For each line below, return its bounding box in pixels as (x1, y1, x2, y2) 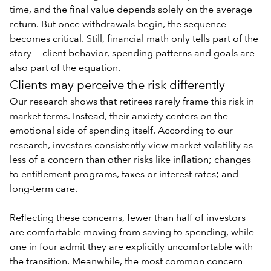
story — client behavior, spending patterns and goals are (10, 48, 255, 59)
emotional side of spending (10, 126, 130, 136)
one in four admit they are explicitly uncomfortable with (10, 242, 253, 252)
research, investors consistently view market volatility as (10, 140, 253, 151)
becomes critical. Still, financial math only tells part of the (10, 34, 258, 44)
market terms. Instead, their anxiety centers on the (10, 111, 228, 122)
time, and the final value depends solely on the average (10, 5, 252, 15)
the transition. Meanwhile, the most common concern (10, 256, 243, 267)
